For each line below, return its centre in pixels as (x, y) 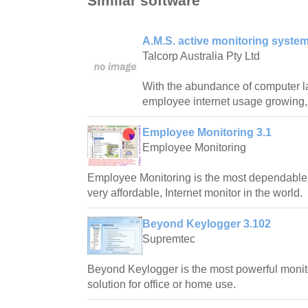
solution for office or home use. (162, 285)
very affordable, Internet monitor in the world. (195, 193)
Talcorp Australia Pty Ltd (201, 56)
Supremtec (169, 239)
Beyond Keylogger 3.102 (207, 224)
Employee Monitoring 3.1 (207, 133)
